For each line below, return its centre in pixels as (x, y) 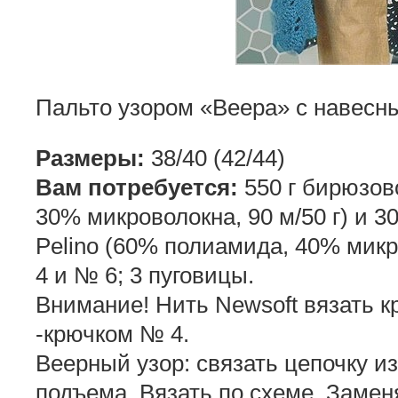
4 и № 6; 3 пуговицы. (145, 276)
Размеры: (90, 159)
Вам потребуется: (137, 188)
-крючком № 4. (112, 334)
